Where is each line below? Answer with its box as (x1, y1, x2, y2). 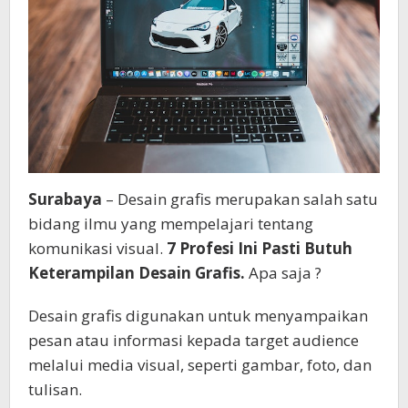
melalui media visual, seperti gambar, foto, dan (28, 354, 372, 376)
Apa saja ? (249, 262, 321, 284)
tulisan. (28, 379, 82, 401)
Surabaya (28, 189, 102, 210)
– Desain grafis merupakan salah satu (102, 189, 378, 210)
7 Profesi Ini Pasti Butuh (167, 238, 352, 260)
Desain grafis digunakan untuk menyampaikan (28, 305, 368, 327)
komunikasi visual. (28, 238, 167, 260)
